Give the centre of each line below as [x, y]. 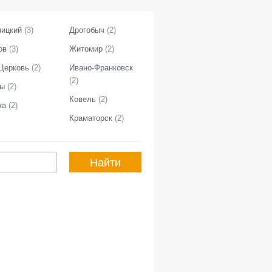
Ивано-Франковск [101, 68]
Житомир [86, 49]
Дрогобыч [87, 30]
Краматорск [91, 118]
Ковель [83, 99]
